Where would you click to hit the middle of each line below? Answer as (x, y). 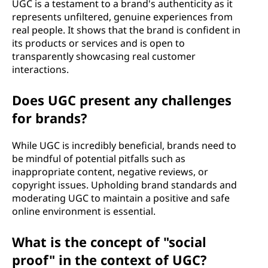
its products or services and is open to (98, 43)
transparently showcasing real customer (104, 56)
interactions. (40, 69)
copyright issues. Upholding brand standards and (124, 185)
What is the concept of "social (109, 242)
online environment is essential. (84, 211)
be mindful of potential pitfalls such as (99, 159)
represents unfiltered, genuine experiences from (122, 17)
